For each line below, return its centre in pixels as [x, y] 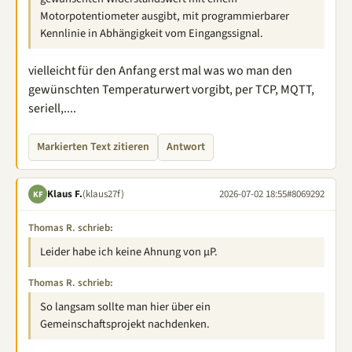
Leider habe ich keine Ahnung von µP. [129, 252]
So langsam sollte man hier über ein [125, 307]
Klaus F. [65, 194]
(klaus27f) [103, 194]
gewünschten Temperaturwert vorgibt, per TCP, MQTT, [171, 90]
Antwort [186, 147]
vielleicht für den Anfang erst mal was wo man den [160, 71]
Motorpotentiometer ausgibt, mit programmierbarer [165, 16]
